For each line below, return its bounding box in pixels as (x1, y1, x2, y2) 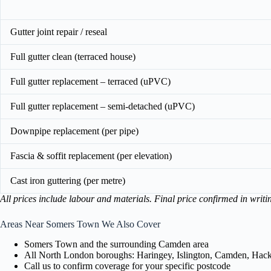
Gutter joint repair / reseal (10, 26, 107, 37)
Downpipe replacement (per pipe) (10, 125, 139, 136)
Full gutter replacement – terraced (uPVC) (10, 76, 171, 87)
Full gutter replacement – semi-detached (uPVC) (10, 100, 195, 111)
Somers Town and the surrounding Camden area (24, 238, 209, 249)
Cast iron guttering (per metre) (10, 175, 125, 186)
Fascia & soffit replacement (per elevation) (10, 150, 172, 161)
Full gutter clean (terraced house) (10, 51, 135, 62)
